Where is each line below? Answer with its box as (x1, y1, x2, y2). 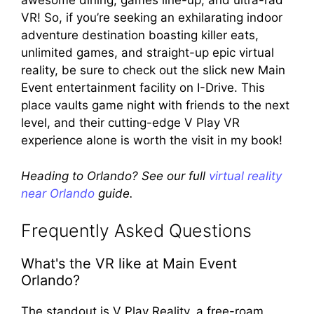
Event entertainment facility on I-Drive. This (21, 81, 265, 95)
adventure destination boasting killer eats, (21, 28, 259, 43)
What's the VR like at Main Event (21, 255, 237, 273)
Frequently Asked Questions (21, 220, 252, 242)
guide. (95, 186, 133, 200)
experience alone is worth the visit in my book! (21, 133, 282, 148)
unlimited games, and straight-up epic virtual (21, 46, 274, 60)
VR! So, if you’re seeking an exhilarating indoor (21, 11, 282, 25)
